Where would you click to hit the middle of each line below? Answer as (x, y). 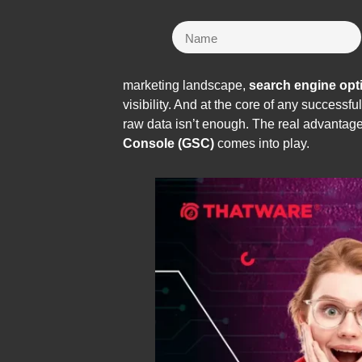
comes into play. (262, 143)
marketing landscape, (186, 85)
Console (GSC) (168, 143)
